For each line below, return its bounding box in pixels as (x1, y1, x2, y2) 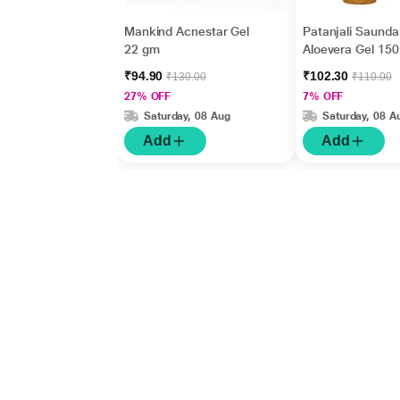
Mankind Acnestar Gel (123, 24, 250, 38)
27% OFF (123, 90, 171, 103)
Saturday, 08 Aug (143, 109, 230, 122)
